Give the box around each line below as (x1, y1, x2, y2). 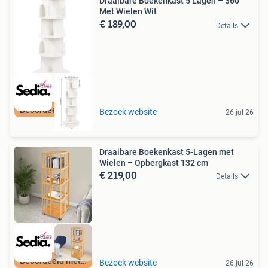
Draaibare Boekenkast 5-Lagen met (99, 147, 234, 157)
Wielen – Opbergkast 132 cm (99, 157, 208, 167)
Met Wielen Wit (99, 7, 157, 17)
